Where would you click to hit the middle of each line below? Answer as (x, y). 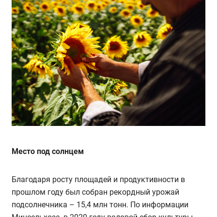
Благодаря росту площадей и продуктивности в (98, 179)
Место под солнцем (48, 151)
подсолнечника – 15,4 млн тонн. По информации (100, 204)
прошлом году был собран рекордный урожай (95, 192)
